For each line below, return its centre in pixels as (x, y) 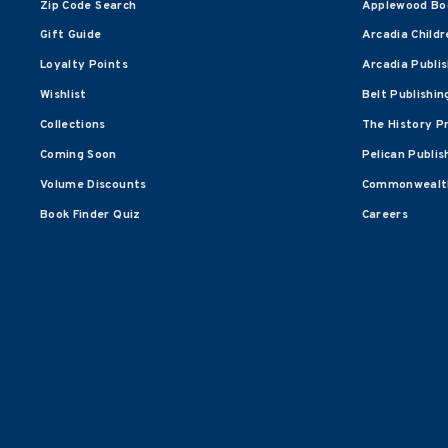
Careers (384, 215)
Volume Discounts (93, 185)
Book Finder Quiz (90, 215)
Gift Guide (71, 35)
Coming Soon (78, 155)
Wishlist (63, 95)
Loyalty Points (84, 65)
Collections (73, 125)
